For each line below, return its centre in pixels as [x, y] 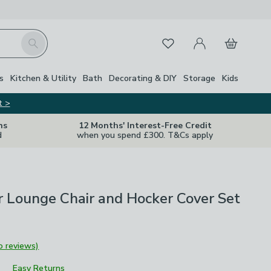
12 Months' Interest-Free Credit [145, 126]
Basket [232, 36]
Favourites [175, 41]
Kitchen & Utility [43, 78]
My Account [211, 36]
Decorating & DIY [143, 78]
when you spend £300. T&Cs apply [145, 135]
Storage [199, 78]
